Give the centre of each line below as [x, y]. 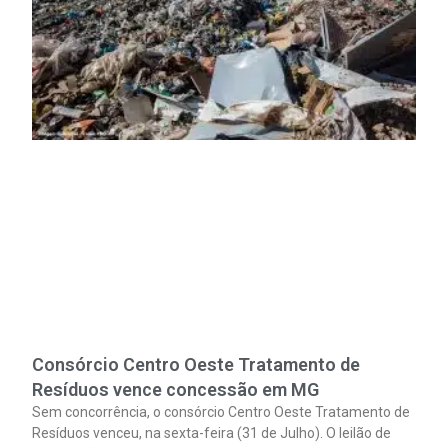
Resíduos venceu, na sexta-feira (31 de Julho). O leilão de [212, 432]
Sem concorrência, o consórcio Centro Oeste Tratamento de [221, 411]
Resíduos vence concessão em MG [176, 389]
